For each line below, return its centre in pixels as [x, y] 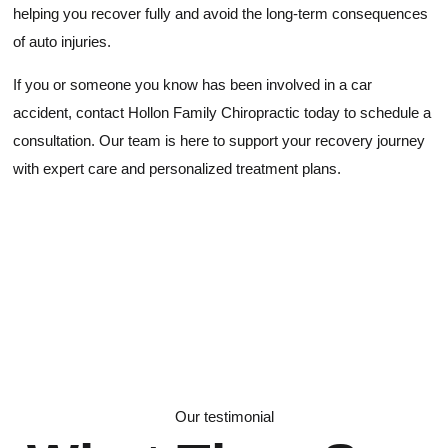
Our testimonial [224, 417]
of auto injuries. [62, 42]
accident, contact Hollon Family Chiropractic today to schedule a [222, 113]
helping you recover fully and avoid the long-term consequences [221, 14]
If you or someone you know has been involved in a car [193, 85]
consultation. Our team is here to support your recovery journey [219, 141]
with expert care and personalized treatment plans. [177, 169]
